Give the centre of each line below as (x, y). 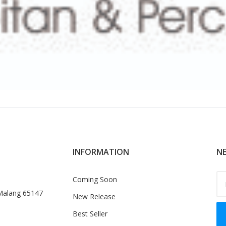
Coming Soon (95, 179)
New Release (94, 196)
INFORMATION (101, 152)
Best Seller (90, 213)
